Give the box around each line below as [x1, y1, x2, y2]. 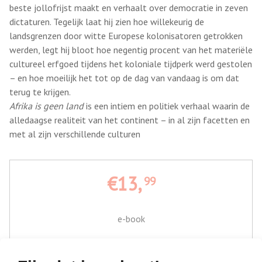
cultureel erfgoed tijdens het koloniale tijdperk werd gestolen [9, 57, 252, 70]
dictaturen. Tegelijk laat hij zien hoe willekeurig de [9, 15, 204, 27]
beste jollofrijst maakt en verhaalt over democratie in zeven [9, 1, 248, 13]
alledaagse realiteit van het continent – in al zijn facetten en [9, 113, 250, 126]
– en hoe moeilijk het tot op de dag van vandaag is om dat [9, 71, 239, 84]
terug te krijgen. [9, 85, 71, 98]
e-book [117, 212, 145, 225]
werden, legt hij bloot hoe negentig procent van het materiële [9, 43, 253, 56]
